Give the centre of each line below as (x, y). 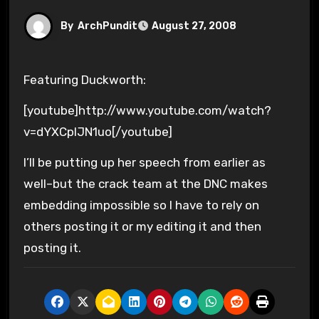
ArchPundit (107, 26)
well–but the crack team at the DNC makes (145, 183)
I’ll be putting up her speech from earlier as (144, 162)
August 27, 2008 (194, 26)
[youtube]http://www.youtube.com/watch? (147, 110)
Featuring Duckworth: (88, 79)
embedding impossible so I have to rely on (141, 205)
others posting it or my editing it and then (142, 226)
